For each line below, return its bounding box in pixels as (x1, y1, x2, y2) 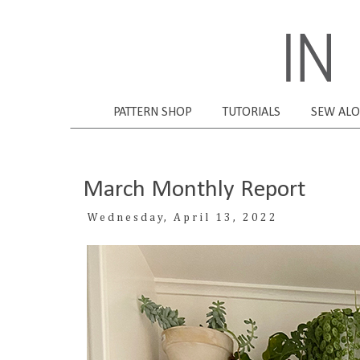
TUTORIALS (223, 105, 280, 119)
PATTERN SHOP (113, 105, 192, 119)
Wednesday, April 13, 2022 (87, 211, 278, 223)
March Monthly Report (83, 177, 305, 202)
